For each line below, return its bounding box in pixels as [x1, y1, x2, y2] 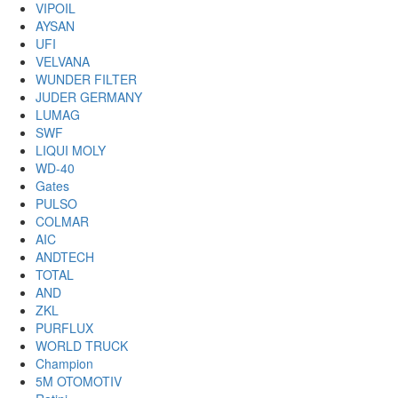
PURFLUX [36, 319, 93, 337]
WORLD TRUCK [36, 337, 128, 354]
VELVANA [36, 52, 90, 70]
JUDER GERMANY [36, 88, 142, 106]
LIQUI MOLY [36, 141, 106, 159]
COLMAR [36, 212, 89, 230]
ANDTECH [36, 248, 94, 266]
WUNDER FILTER [36, 70, 137, 88]
